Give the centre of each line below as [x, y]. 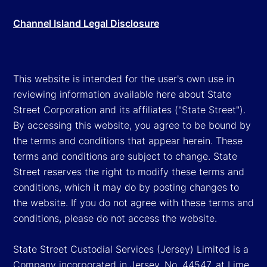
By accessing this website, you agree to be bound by [132, 125]
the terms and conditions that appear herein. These [128, 140]
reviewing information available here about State [122, 94]
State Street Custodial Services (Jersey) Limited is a [131, 249]
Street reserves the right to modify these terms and [129, 171]
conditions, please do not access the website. [115, 218]
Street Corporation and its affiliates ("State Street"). [129, 109]
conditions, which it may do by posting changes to [126, 187]
